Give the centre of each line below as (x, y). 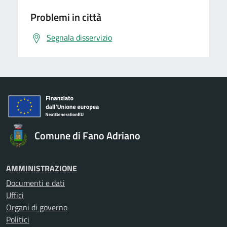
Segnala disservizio (79, 38)
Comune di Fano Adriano (87, 136)
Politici (18, 220)
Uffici (15, 195)
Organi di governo (37, 207)
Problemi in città (66, 17)
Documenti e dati (35, 183)
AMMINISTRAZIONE (42, 168)
